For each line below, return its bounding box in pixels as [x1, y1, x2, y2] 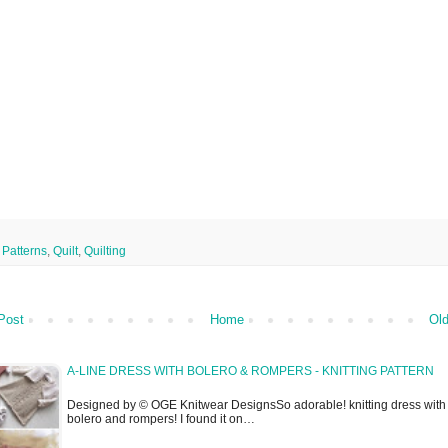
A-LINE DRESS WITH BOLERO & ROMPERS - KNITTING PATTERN [67, 364, 434, 379]
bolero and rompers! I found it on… [67, 412, 255, 427]
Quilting [84, 244, 126, 258]
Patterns [2, 244, 47, 258]
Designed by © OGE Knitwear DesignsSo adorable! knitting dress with [67, 398, 446, 413]
